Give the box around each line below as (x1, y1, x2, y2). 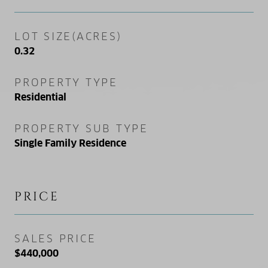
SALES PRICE (14, 232, 96, 245)
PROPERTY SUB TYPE (14, 121, 148, 135)
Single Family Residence (14, 136, 126, 150)
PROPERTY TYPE (14, 75, 118, 89)
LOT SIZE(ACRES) (14, 29, 122, 43)
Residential (14, 90, 66, 103)
